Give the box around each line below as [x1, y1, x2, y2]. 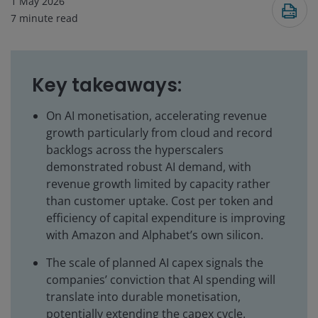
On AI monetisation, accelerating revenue [46, 108, 267, 124]
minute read [19, 11, 78, 26]
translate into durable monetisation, [46, 289, 241, 305]
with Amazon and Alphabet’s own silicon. [46, 227, 263, 243]
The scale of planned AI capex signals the [46, 255, 263, 271]
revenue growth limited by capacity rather [46, 176, 270, 192]
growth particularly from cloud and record [46, 125, 273, 141]
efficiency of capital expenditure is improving [46, 210, 285, 226]
